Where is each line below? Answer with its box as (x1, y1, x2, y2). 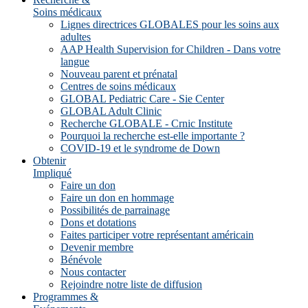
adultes (60, 31, 91, 43)
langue (60, 56, 89, 67)
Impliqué (33, 167, 71, 179)
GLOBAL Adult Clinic (60, 105, 162, 117)
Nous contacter (60, 266, 126, 278)
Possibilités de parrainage (60, 204, 170, 216)
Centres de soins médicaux (60, 80, 176, 92)
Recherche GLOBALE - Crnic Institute (60, 118, 232, 129)
